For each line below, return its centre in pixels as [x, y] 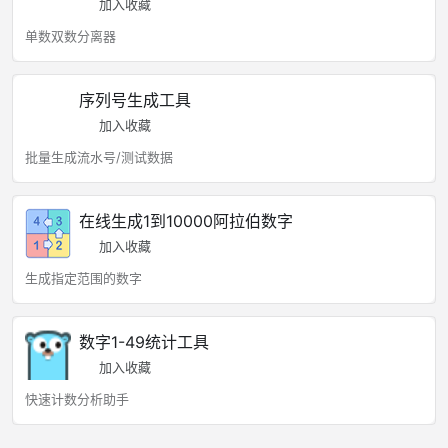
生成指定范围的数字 [83, 278]
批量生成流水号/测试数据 [99, 157]
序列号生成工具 [135, 100]
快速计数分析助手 [77, 399]
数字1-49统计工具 [144, 342]
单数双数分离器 [70, 36]
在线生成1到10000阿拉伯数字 [186, 221]
